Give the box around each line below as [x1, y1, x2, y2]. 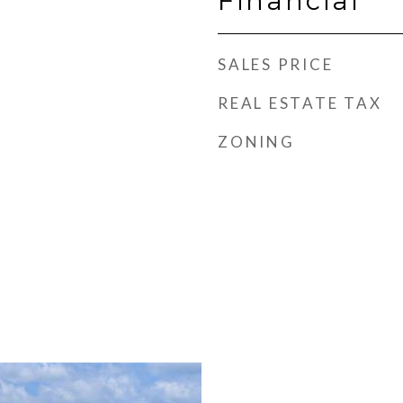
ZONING [218, 132, 295, 151]
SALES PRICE [218, 55, 334, 74]
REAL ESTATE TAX [218, 94, 382, 112]
